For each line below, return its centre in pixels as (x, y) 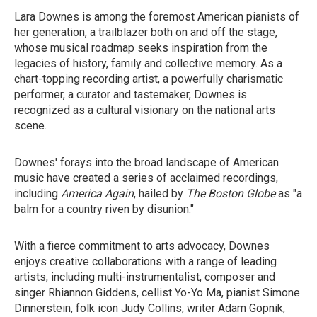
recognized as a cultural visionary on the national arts (145, 110)
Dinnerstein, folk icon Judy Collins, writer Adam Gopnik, (150, 308)
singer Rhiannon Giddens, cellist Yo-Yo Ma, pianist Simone (157, 293)
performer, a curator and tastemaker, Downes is (131, 94)
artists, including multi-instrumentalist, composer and (145, 277)
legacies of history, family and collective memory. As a (148, 63)
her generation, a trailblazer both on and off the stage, (146, 32)
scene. (30, 126)
